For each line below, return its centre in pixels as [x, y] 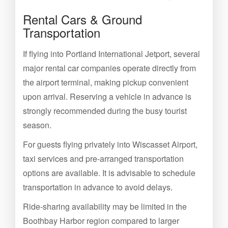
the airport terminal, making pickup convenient [106, 82]
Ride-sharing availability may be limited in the [105, 206]
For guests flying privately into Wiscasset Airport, [110, 144]
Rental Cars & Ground [82, 19]
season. [37, 125]
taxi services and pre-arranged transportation [103, 159]
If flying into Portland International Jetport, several [111, 54]
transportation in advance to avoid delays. [98, 187]
